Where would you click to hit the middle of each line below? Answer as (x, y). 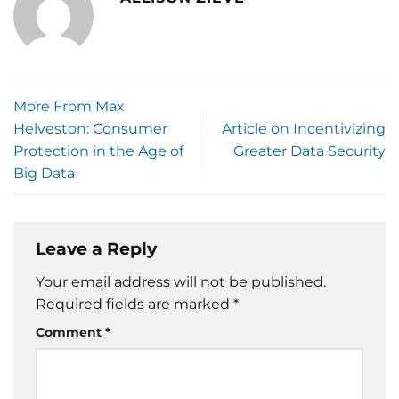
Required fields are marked (134, 304)
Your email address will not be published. (181, 281)
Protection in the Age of (98, 151)
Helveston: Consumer (90, 129)
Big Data (44, 174)
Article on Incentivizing (304, 129)
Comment (70, 332)
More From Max (69, 107)
